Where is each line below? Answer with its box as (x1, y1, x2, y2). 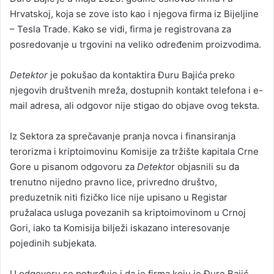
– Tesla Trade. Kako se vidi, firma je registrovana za (10, 23, 231, 35)
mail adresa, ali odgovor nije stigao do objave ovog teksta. (10, 100, 259, 111)
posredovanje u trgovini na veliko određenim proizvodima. (10, 39, 261, 50)
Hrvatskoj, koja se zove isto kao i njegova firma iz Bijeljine (10, 8, 259, 20)
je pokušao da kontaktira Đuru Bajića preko (48, 69, 235, 81)
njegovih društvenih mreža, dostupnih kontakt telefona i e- (10, 84, 263, 96)
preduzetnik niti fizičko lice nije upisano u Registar (10, 191, 228, 203)
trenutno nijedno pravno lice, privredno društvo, (10, 176, 217, 188)
